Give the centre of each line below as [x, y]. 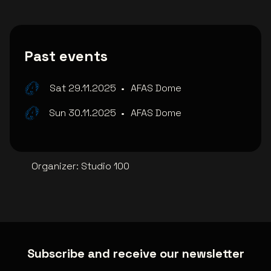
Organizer [54, 166]
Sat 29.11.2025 [83, 88]
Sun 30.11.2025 [83, 113]
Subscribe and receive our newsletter [135, 253]
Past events [66, 56]
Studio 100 [105, 166]
